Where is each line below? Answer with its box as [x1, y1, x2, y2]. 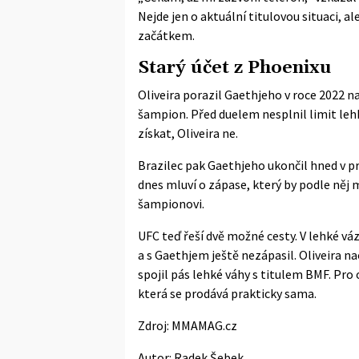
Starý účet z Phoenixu [138, 55, 332, 79]
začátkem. [138, 26, 195, 43]
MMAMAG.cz [171, 317, 237, 333]
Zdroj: [138, 317, 171, 333]
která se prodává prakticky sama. [138, 284, 317, 301]
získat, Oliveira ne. [138, 124, 238, 141]
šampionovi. [138, 195, 204, 212]
